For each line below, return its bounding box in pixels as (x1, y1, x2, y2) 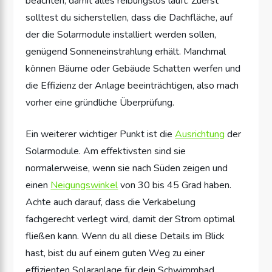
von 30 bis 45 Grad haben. (118, 178, 232, 192)
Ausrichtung (175, 127, 225, 141)
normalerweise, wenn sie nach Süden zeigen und (25, 161, 228, 175)
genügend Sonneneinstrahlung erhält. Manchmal (25, 44, 226, 58)
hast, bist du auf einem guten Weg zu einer (25, 246, 205, 260)
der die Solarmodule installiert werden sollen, (25, 27, 217, 41)
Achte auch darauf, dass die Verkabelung (25, 195, 196, 209)
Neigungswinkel (50, 178, 118, 192)
